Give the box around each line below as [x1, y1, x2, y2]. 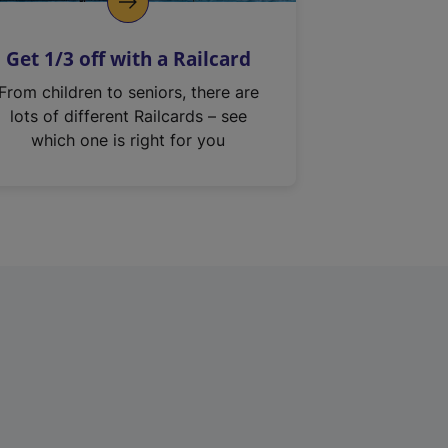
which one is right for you [31, 130, 226, 150]
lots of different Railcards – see [9, 106, 247, 126]
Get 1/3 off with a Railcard [5, 46, 251, 71]
